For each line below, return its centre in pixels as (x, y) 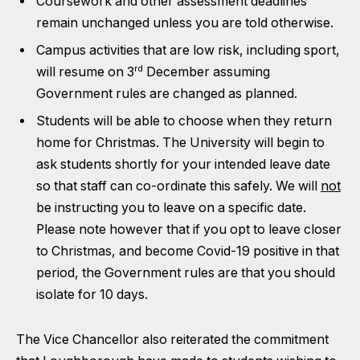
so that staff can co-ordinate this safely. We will (178, 186)
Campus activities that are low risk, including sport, (188, 50)
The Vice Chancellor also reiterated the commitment (172, 339)
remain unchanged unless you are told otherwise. (185, 22)
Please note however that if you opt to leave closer (189, 229)
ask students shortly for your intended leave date (183, 164)
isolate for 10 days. (92, 295)
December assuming (207, 72)
